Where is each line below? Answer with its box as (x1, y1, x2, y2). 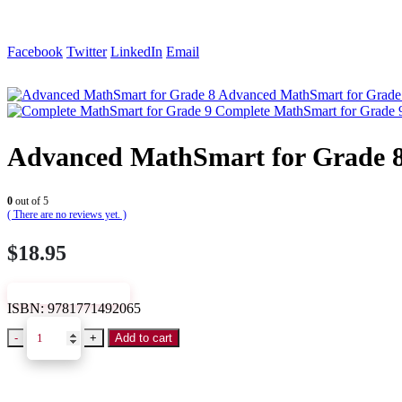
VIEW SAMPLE (25, 286, 113, 300)
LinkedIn (110, 44, 162, 59)
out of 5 (13, 194, 48, 207)
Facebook (7, 44, 63, 59)
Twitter (66, 44, 107, 59)
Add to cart (115, 330, 173, 345)
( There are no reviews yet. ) (7, 207, 127, 221)
